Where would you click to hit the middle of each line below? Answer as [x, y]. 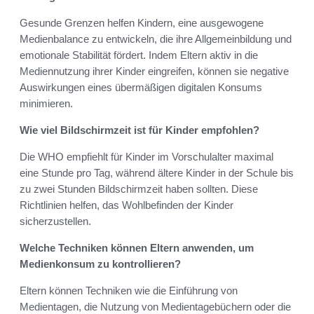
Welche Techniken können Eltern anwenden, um [137, 248]
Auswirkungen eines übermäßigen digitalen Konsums [141, 88]
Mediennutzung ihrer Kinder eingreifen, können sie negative [154, 71]
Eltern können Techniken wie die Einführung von [129, 291]
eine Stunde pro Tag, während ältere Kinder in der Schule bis [157, 173]
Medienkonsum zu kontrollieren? [100, 264]
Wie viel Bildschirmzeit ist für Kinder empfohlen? [139, 130]
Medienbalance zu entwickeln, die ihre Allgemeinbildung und [156, 39]
